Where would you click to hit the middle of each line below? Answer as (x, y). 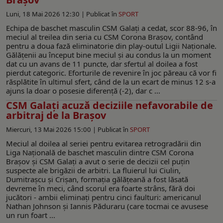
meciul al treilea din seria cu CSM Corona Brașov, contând (105, 37)
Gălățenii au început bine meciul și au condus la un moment (109, 55)
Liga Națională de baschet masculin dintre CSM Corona (100, 152)
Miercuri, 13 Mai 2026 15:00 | (52, 129)
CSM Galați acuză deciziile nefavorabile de (110, 105)
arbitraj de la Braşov (56, 115)
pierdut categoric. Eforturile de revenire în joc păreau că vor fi (111, 72)
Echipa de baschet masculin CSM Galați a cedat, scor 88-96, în (111, 28)
